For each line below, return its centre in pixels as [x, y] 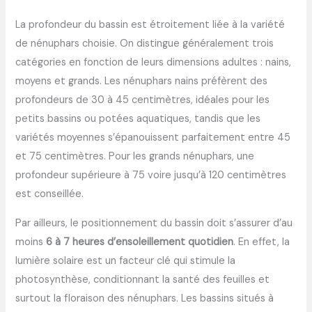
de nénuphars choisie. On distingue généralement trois [145, 44]
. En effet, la [262, 242]
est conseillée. [50, 194]
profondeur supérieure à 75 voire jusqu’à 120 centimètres [151, 175]
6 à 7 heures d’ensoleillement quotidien [140, 242]
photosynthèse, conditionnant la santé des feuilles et [143, 279]
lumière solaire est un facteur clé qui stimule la [126, 260]
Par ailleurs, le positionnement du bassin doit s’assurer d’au [154, 223]
